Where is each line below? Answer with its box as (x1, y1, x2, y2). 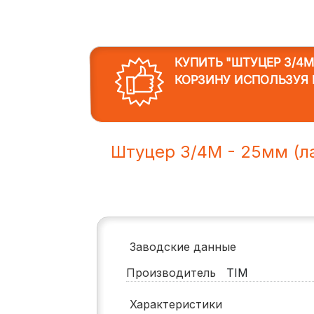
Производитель (125, 266, 223, 280)
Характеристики (129, 297, 222, 312)
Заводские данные (129, 240, 236, 254)
